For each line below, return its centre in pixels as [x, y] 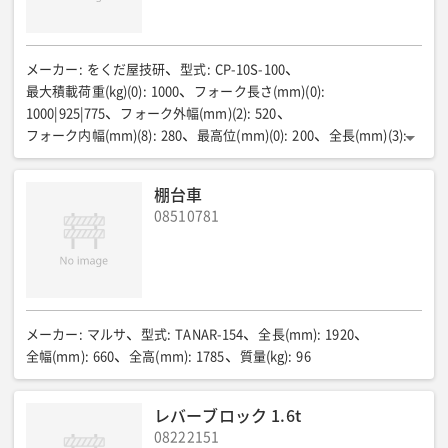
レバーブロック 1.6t [227, 415]
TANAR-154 [209, 334]
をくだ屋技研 [126, 69]
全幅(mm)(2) [106, 157]
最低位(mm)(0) [357, 157]
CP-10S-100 [249, 69]
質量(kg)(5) [87, 179]
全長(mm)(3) [365, 135]
